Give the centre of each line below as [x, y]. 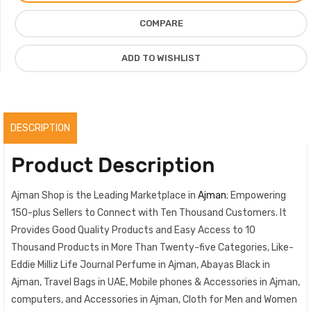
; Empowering [256, 195]
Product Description [113, 165]
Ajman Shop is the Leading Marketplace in [104, 195]
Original [33, 101]
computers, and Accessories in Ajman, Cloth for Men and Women [154, 299]
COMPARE [161, 23]
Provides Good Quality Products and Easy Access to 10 [133, 230]
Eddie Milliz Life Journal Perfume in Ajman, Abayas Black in [141, 264]
